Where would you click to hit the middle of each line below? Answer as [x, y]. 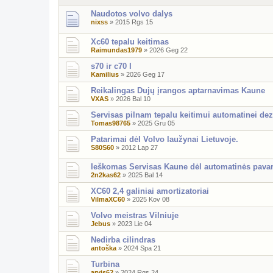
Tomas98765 [111, 123]
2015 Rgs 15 [134, 22]
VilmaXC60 [108, 200]
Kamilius [105, 74]
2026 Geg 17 [145, 74]
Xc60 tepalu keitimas [130, 41]
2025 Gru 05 [156, 123]
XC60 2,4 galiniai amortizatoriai [150, 191]
